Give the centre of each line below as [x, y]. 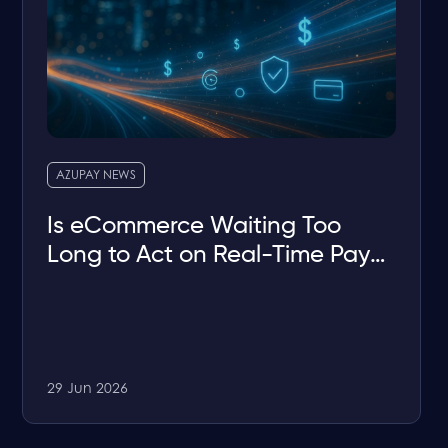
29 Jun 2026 [88, 390]
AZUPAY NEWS [96, 176]
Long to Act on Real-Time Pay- [215, 255]
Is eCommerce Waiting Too [194, 226]
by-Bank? [101, 284]
